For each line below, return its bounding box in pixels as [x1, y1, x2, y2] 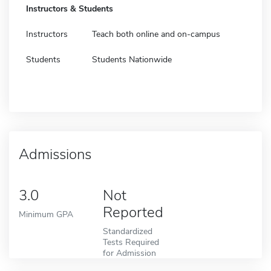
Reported [102, 202, 163, 222]
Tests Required [102, 235, 159, 248]
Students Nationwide [92, 53, 172, 65]
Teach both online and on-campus [92, 28, 220, 40]
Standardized [102, 224, 152, 237]
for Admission [102, 246, 156, 259]
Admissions [19, 144, 91, 164]
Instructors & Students [26, 2, 113, 15]
